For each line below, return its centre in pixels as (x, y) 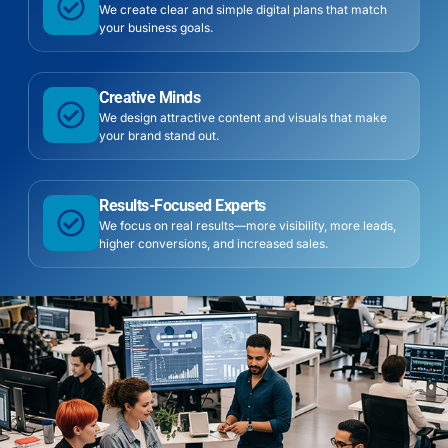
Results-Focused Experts (182, 205)
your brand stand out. (159, 135)
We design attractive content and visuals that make (243, 117)
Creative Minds (149, 97)
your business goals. (156, 27)
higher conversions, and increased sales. (213, 243)
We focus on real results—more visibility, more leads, (247, 225)
